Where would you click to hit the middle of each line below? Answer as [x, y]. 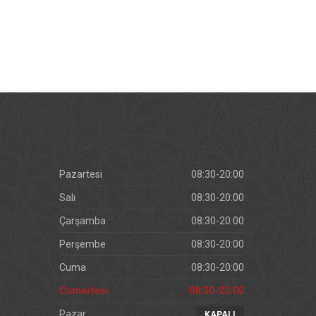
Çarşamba [82, 221]
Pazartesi [80, 174]
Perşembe [82, 244]
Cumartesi [84, 291]
